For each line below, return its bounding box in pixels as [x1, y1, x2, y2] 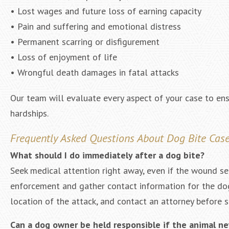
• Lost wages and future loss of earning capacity [10, 5, 201, 17]
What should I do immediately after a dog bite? [10, 149, 204, 161]
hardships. [10, 107, 49, 119]
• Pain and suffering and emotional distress [10, 20, 181, 32]
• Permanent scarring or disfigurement [10, 36, 159, 48]
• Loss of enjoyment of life [10, 51, 117, 63]
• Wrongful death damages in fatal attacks [10, 66, 179, 78]
